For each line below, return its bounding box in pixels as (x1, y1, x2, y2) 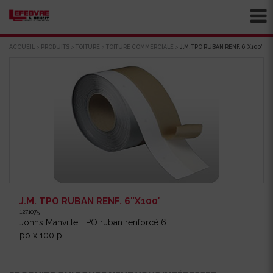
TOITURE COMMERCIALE (106, 43, 174, 50)
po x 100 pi (19, 230, 65, 240)
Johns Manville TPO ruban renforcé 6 (19, 217, 167, 227)
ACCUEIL (9, 43, 35, 50)
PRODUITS (41, 43, 69, 50)
